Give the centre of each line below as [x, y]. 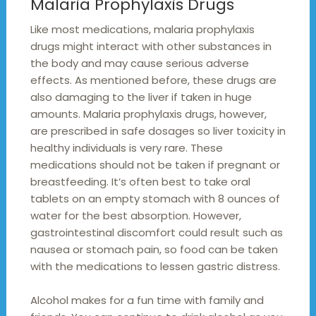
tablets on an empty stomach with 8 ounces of [155, 198]
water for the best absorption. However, [135, 215]
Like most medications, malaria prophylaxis [142, 29]
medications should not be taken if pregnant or [155, 164]
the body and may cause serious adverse [139, 63]
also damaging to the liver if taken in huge [141, 97]
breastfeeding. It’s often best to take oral [140, 181]
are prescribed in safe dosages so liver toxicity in [158, 130]
